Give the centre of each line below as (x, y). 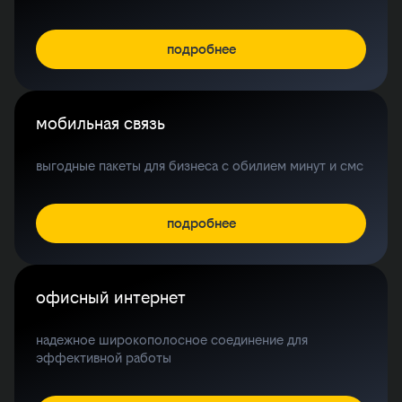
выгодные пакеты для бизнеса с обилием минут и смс (200, 166)
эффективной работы (104, 358)
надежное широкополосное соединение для (172, 340)
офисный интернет (111, 298)
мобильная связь (100, 124)
